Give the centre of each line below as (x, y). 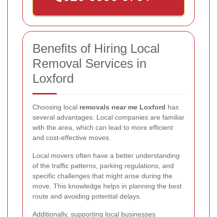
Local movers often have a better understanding (106, 156)
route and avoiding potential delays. (87, 196)
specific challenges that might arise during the (102, 176)
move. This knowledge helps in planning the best (107, 186)
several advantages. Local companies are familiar (108, 117)
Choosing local (56, 107)
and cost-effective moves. (72, 138)
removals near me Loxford (123, 107)
